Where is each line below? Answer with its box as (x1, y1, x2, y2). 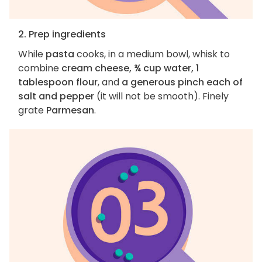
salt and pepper (18, 89, 94, 104)
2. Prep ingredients (18, 27, 106, 42)
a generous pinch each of (122, 75, 243, 89)
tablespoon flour (18, 75, 98, 89)
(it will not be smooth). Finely (94, 89, 229, 104)
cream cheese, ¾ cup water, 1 (61, 61, 199, 75)
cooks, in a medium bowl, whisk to (74, 47, 230, 61)
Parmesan (46, 104, 94, 118)
